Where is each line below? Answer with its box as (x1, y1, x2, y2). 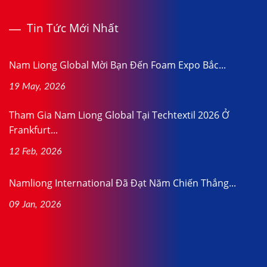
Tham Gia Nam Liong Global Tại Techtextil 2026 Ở (9, 108, 229, 122)
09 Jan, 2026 (9, 200, 61, 210)
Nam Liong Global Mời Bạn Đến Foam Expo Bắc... (9, 58, 226, 72)
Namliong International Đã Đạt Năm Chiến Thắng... (9, 176, 236, 190)
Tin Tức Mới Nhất (27, 20, 119, 36)
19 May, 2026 (9, 82, 66, 92)
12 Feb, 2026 (9, 147, 62, 157)
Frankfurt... (9, 123, 58, 137)
